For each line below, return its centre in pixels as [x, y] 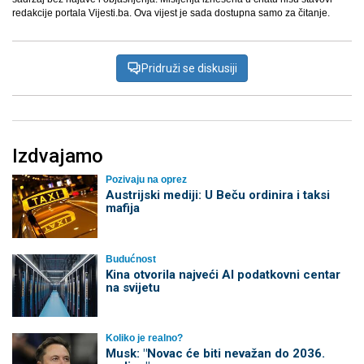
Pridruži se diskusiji [189, 69]
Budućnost [130, 259]
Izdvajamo [58, 156]
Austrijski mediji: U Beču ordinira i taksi [217, 195]
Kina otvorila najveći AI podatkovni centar [223, 274]
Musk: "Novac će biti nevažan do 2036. [215, 353]
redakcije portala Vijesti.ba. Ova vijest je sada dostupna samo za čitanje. [171, 13]
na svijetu [132, 287]
